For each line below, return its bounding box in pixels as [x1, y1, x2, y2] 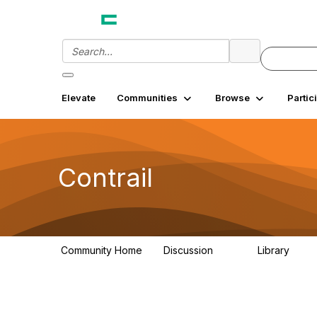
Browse [215, 92, 250, 103]
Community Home [61, 244, 142, 256]
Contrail [58, 161, 153, 193]
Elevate [62, 92, 96, 103]
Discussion [163, 244, 216, 256]
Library [258, 244, 292, 256]
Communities [117, 92, 178, 103]
